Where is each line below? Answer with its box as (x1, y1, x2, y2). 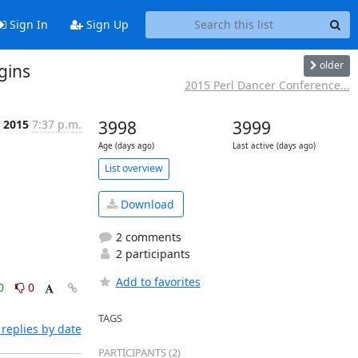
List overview (104, 161, 163, 175)
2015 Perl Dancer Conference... (184, 77, 350, 93)
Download (117, 196, 174, 212)
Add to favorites (115, 274, 201, 289)
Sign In (6, 17, 48, 33)
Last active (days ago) (232, 140, 316, 151)
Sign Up (82, 17, 129, 33)
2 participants (112, 246, 190, 261)
